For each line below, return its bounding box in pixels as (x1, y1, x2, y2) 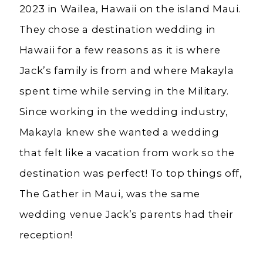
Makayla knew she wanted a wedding (19, 126, 220, 138)
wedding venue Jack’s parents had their (19, 208, 234, 220)
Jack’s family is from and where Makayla (19, 64, 234, 76)
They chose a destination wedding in (19, 23, 216, 35)
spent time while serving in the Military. (19, 85, 229, 97)
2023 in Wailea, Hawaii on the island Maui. (19, 2, 241, 15)
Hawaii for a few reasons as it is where (19, 43, 221, 56)
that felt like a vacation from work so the (19, 146, 235, 159)
